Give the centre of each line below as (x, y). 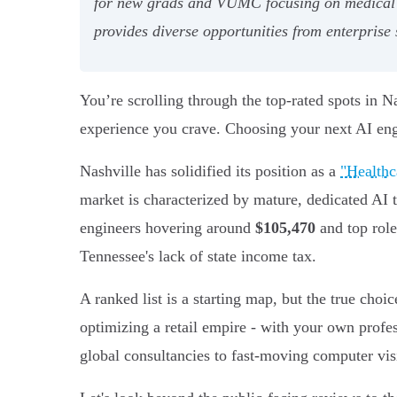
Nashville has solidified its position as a (210, 171)
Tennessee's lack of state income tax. (198, 256)
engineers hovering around (167, 227)
